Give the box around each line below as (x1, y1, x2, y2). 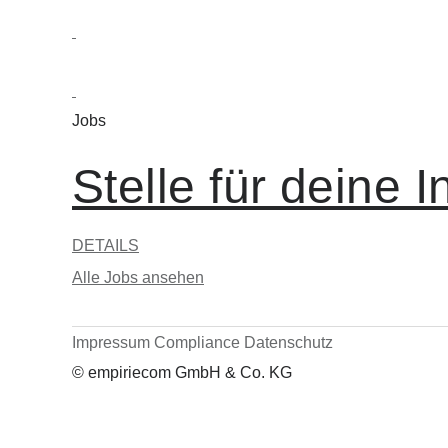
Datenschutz (244, 333, 333, 351)
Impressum (72, 333, 150, 351)
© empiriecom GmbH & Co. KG (72, 363, 292, 381)
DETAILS (72, 236, 139, 254)
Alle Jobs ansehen (72, 268, 204, 286)
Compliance (154, 333, 240, 351)
